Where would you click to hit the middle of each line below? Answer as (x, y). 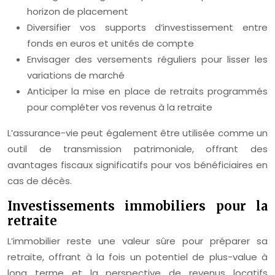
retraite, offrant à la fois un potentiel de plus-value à (137, 257)
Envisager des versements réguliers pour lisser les (147, 59)
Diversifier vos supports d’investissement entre (147, 27)
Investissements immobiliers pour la (137, 206)
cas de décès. (40, 180)
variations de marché (76, 75)
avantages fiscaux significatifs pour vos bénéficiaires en (137, 165)
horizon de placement (78, 11)
